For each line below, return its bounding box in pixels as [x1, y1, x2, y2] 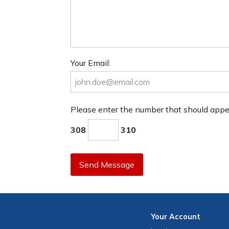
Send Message [79, 159, 134, 170]
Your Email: [71, 58, 110, 68]
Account [169, 212, 201, 222]
